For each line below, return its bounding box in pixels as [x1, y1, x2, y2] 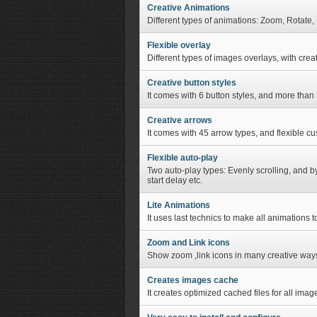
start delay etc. [147, 175, 202, 185]
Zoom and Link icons [147, 238, 230, 248]
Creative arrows [147, 115, 212, 125]
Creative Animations [147, 3, 230, 13]
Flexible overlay [147, 40, 211, 50]
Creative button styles [147, 78, 236, 88]
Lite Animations [147, 200, 210, 210]
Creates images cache [147, 275, 238, 285]
